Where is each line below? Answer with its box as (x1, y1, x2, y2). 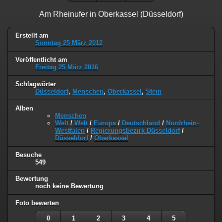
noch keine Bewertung (35, 182, 104, 190)
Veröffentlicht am (15, 55, 67, 63)
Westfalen (55, 126, 85, 134)
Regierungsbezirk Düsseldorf (91, 126, 180, 134)
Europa (94, 119, 116, 127)
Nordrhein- (166, 119, 199, 127)
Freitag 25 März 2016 (35, 63, 98, 71)
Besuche (15, 151, 42, 159)
